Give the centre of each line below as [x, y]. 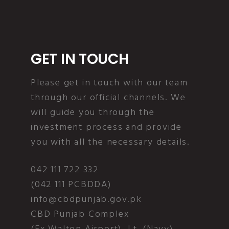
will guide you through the [93, 113]
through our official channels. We [108, 98]
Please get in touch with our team [109, 83]
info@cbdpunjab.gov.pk [86, 200]
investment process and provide [106, 128]
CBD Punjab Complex [80, 215]
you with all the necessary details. [110, 143]
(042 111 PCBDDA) [71, 185]
